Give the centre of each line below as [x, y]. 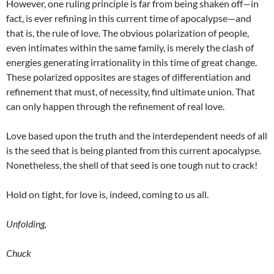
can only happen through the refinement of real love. [115, 106]
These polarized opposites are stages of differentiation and [128, 77]
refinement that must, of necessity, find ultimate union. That [131, 92]
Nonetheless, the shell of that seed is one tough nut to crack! [132, 165]
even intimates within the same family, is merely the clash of [130, 48]
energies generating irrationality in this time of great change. [131, 62]
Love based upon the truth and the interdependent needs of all [137, 136]
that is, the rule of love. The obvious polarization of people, [128, 33]
